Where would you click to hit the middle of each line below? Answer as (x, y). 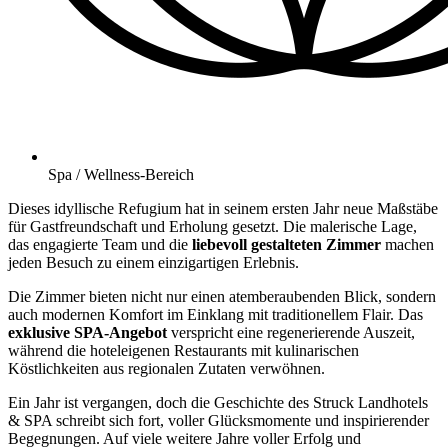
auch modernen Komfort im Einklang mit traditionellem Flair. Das (215, 315)
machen (409, 245)
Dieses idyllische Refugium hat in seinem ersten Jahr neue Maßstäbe (223, 209)
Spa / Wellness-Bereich (121, 175)
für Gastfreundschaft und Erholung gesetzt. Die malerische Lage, (212, 227)
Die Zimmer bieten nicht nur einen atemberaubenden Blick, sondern (222, 297)
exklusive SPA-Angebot (87, 333)
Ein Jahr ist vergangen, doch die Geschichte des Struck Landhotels (218, 403)
